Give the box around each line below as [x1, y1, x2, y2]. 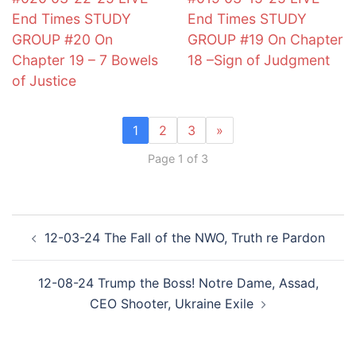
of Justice [12, 72, 76, 90]
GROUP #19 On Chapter [188, 31, 343, 48]
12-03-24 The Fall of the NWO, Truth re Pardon [44, 229, 325, 246]
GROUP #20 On [12, 31, 113, 48]
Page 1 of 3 [148, 151, 208, 165]
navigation [11, 234, 109, 258]
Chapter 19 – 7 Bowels [12, 52, 158, 69]
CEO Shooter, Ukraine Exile [90, 295, 253, 311]
